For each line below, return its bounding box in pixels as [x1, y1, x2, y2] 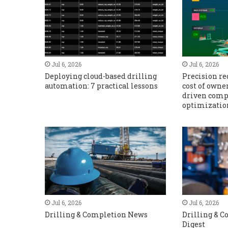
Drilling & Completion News [44, 210, 148, 220]
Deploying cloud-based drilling [44, 71, 157, 81]
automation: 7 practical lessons [44, 81, 158, 91]
